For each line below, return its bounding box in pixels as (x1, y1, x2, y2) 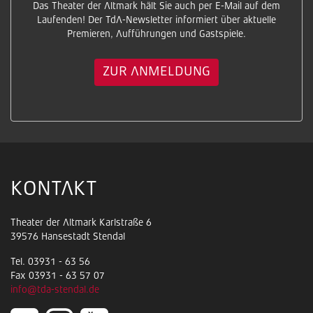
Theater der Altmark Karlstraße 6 (10, 217, 152, 228)
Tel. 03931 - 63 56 (10, 256, 90, 267)
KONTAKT (10, 179, 97, 200)
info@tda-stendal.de (10, 284, 99, 295)
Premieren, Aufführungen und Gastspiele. (67, 29, 246, 39)
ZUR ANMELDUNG (103, 65, 210, 79)
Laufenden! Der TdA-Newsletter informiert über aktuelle (37, 15, 276, 25)
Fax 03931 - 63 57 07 (10, 270, 105, 281)
